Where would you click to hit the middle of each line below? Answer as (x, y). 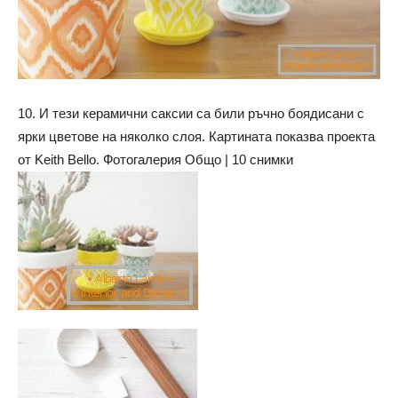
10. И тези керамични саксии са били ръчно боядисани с (191, 113)
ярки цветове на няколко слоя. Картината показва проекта (196, 136)
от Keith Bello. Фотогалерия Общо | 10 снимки (155, 159)
